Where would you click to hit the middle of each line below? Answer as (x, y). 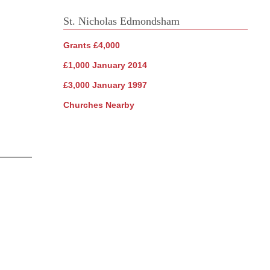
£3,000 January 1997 (105, 85)
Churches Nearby (99, 105)
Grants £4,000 (91, 46)
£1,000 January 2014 (105, 65)
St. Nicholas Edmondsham (121, 21)
